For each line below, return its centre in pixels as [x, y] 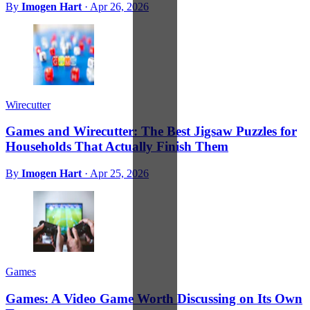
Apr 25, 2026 [119, 174]
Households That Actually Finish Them [117, 147]
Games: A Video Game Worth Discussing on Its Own [154, 298]
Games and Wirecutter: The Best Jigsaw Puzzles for [151, 131]
